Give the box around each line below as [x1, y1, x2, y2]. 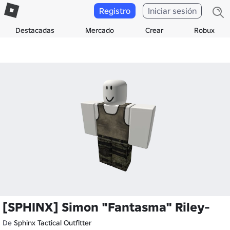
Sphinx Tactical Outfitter [14, 218, 91, 227]
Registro [99, 6, 130, 16]
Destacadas [15, 26, 55, 35]
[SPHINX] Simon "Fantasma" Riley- [3, 199, 209, 215]
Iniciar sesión [148, 6, 197, 16]
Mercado [85, 26, 114, 35]
